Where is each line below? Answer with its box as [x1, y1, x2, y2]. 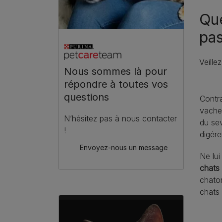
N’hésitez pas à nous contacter [64, 113, 177, 124]
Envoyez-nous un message [80, 143, 167, 152]
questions [64, 91, 109, 104]
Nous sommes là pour [64, 65, 167, 78]
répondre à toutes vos [64, 78, 168, 91]
